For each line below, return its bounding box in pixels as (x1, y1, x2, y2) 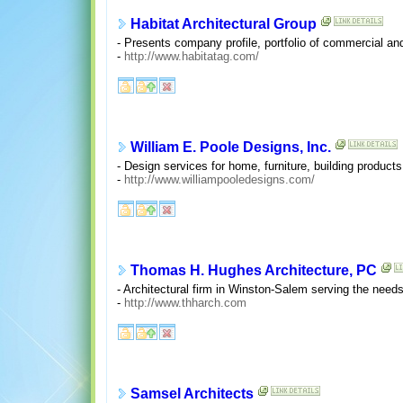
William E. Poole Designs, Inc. (130, 139, 331, 156)
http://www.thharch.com (123, 295, 246, 309)
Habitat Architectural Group (130, 16, 317, 32)
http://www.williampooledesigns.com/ (123, 172, 315, 186)
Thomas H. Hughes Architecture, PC (130, 263, 377, 279)
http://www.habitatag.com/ (123, 49, 259, 63)
